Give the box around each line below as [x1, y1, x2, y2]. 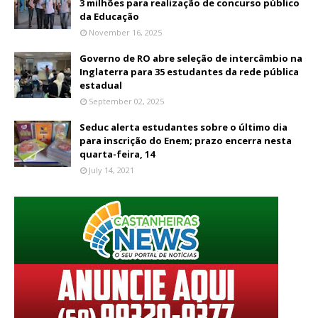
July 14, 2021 [89, 165, 134, 175]
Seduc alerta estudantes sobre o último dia [79, 121, 287, 133]
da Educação [79, 10, 139, 23]
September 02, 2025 [89, 96, 164, 106]
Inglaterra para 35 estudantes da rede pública [79, 65, 299, 78]
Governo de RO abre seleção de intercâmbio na [79, 52, 302, 65]
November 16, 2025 [89, 27, 162, 38]
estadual [79, 79, 122, 92]
